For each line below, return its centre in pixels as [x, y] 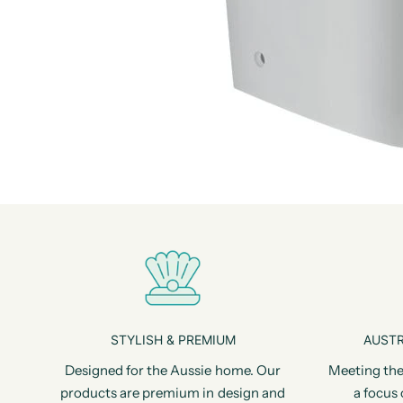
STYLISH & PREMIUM [173, 340]
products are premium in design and [173, 393]
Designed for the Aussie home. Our [173, 370]
